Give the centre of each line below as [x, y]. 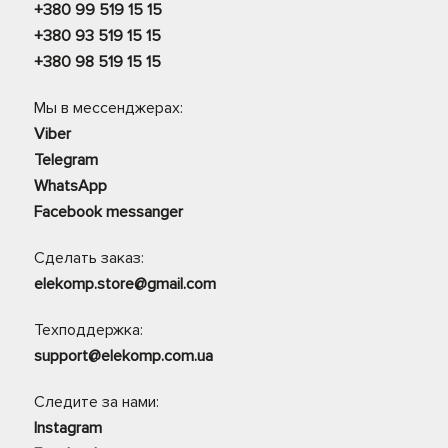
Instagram [68, 428]
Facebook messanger [108, 212]
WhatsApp [70, 186]
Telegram [66, 160]
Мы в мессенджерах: [108, 108]
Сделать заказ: [89, 258]
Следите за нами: [96, 402]
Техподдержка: [88, 330]
